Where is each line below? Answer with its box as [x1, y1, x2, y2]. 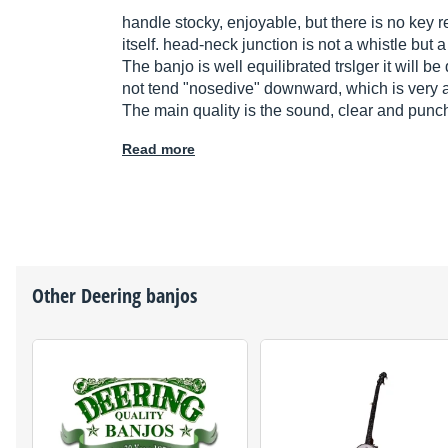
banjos [141, 282, 197, 310]
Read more [122, 141, 195, 158]
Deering [81, 282, 141, 310]
